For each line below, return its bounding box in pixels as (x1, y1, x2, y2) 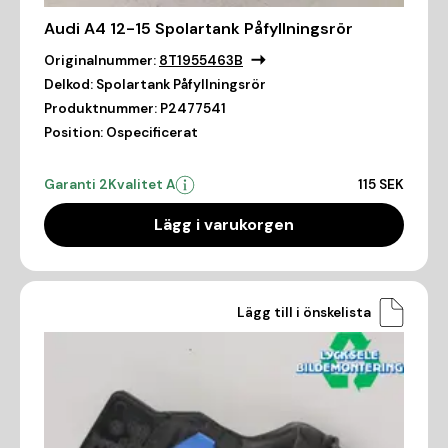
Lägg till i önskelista (237, 303, 371, 321)
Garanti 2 (44, 176, 108, 194)
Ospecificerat (106, 124, 198, 142)
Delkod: (44, 76, 93, 94)
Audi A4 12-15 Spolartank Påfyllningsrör (44, 18, 353, 40)
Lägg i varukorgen (154, 214, 294, 236)
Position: (44, 124, 103, 142)
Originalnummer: (44, 52, 156, 70)
